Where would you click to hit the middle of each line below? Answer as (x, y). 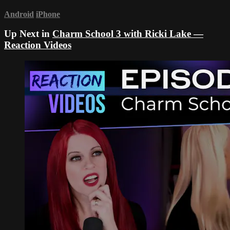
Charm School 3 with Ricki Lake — (128, 34)
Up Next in (28, 34)
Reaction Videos (38, 45)
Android (19, 14)
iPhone (48, 14)
